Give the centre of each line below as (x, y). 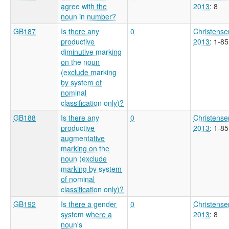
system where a (86, 214)
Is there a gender (89, 204)
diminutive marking (91, 51)
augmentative (83, 138)
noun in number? (88, 16)
